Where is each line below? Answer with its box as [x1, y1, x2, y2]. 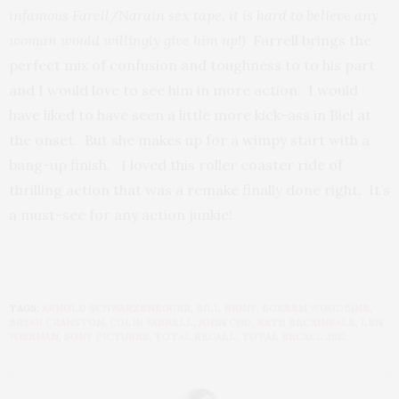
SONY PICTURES [64, 330, 149, 344]
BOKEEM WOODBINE [262, 302, 370, 315]
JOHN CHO [199, 316, 252, 330]
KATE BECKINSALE [257, 316, 355, 330]
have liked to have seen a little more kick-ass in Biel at [9, 106, 371, 125]
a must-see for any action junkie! [9, 206, 232, 224]
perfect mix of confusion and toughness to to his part [9, 56, 375, 75]
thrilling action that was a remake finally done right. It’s [9, 181, 390, 199]
